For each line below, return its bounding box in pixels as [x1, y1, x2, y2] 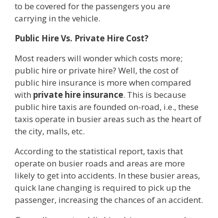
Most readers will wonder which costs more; [15, 52, 182, 64]
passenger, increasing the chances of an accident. [15, 194, 203, 205]
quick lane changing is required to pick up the [15, 182, 191, 193]
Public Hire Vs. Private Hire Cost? [15, 32, 148, 44]
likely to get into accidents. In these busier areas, [15, 169, 200, 181]
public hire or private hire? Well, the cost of [15, 64, 179, 76]
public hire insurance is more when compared [15, 76, 191, 88]
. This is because [123, 89, 186, 100]
